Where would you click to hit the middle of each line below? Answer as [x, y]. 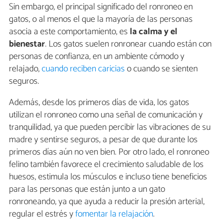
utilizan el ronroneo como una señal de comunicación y [106, 115]
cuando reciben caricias [83, 69]
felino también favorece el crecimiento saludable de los [106, 165]
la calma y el [153, 32]
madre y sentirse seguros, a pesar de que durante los [103, 140]
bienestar [27, 44]
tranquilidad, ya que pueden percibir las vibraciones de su [110, 128]
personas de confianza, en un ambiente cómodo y [97, 57]
